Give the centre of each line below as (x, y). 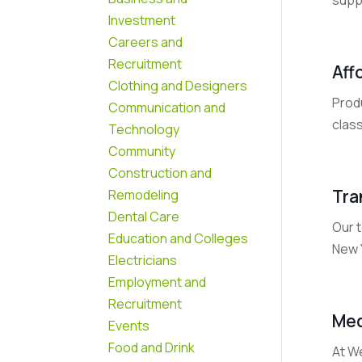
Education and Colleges (179, 238)
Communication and (167, 107)
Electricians (143, 260)
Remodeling (144, 194)
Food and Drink (152, 347)
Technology (144, 129)
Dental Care (144, 216)
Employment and (158, 282)
